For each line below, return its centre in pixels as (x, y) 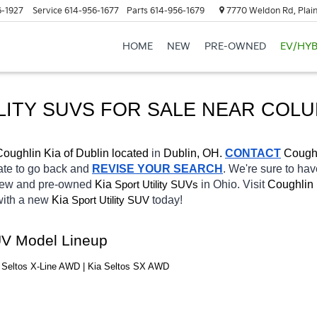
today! (169, 200)
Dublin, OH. (193, 153)
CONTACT (253, 153)
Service (47, 11)
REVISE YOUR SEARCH (157, 168)
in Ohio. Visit (234, 184)
